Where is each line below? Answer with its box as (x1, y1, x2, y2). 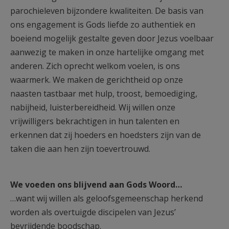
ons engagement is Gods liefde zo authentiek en (10, 19, 195, 30)
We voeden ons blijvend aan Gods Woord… (10, 179, 182, 190)
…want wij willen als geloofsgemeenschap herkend (10, 193, 203, 204)
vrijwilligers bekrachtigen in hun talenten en (10, 116, 179, 127)
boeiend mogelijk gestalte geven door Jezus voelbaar (10, 33, 214, 44)
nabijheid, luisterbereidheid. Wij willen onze (10, 102, 175, 113)
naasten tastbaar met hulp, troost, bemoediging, (10, 88, 197, 99)
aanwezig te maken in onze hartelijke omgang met (10, 47, 204, 58)
